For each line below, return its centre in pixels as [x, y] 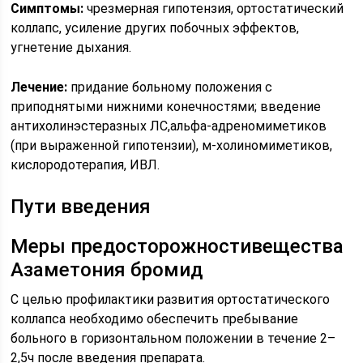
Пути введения [81, 207]
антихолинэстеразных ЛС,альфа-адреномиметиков [169, 126]
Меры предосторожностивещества [177, 246]
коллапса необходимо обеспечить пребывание [155, 319]
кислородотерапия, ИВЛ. [85, 165]
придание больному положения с [170, 87]
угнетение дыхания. [71, 47]
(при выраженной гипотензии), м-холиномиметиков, [172, 145]
